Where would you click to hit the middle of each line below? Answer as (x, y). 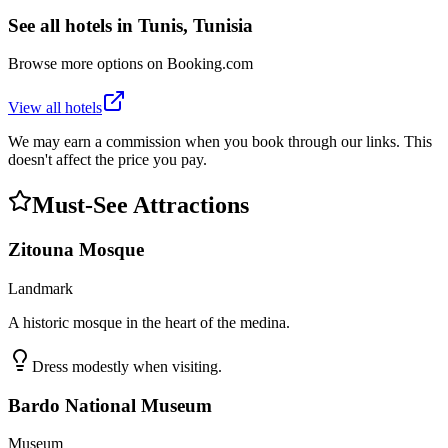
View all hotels (55, 108)
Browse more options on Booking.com (130, 64)
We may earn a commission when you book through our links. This (220, 142)
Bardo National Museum (110, 405)
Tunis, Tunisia (195, 25)
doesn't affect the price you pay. (107, 160)
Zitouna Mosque (76, 250)
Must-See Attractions (140, 205)
